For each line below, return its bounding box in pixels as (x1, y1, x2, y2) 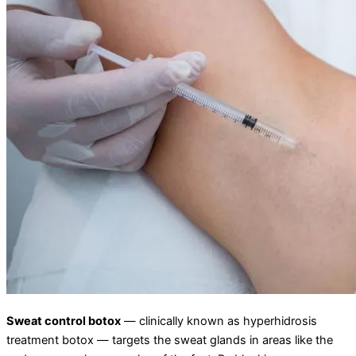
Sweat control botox (6, 313, 121, 328)
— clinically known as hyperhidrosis (121, 313, 317, 328)
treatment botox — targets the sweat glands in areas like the (6, 332, 333, 347)
